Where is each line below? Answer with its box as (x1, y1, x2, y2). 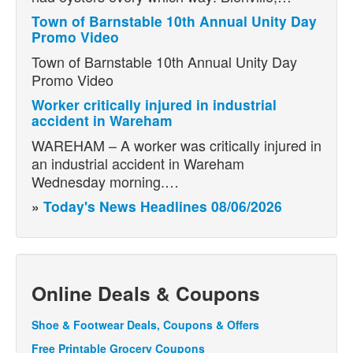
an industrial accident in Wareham (32, 153, 244, 174)
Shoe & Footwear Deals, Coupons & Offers (32, 317, 259, 333)
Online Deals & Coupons (32, 279, 260, 308)
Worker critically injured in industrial (32, 95, 277, 115)
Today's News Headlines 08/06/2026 (43, 196, 282, 217)
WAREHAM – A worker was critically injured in (32, 135, 321, 156)
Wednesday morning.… (32, 171, 179, 192)
